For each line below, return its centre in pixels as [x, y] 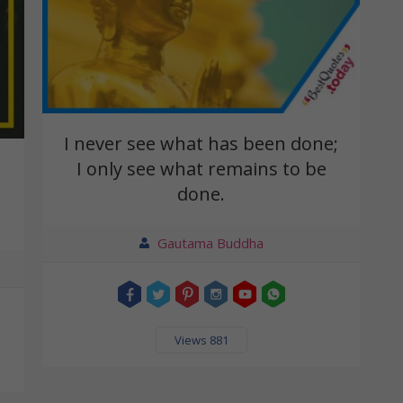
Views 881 [201, 340]
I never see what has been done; [201, 143]
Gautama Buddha [210, 242]
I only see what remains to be [201, 168]
